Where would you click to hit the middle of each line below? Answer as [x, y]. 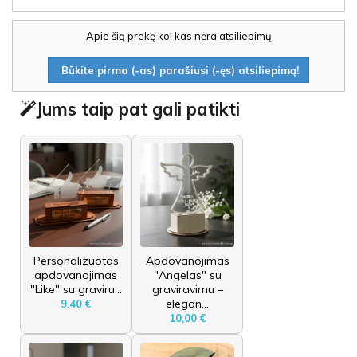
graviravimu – [187, 289]
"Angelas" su [187, 275]
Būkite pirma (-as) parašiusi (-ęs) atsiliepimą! [178, 70]
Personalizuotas [76, 260]
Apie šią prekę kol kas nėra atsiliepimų [178, 35]
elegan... [187, 303]
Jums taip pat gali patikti [138, 109]
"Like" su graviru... [76, 289]
